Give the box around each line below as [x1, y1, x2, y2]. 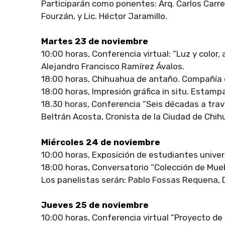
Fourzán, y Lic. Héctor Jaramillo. [41, 11, 167, 21]
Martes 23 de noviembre [41, 36, 148, 47]
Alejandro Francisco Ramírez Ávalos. [41, 61, 184, 72]
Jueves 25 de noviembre [41, 200, 149, 210]
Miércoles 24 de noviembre [41, 137, 160, 147]
